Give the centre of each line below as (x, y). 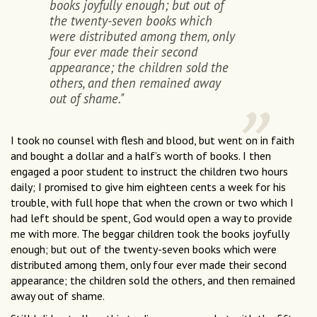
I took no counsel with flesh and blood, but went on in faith (152, 140)
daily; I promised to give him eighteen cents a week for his (148, 186)
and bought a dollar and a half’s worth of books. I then (141, 155)
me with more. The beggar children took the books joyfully (150, 233)
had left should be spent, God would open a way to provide (151, 218)
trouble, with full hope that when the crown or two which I (152, 202)
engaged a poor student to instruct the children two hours (149, 171)
